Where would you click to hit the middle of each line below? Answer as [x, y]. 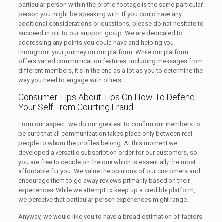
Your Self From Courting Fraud [76, 107]
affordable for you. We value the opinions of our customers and [109, 171]
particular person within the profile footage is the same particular [110, 5]
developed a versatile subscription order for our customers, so [108, 152]
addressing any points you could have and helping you [96, 42]
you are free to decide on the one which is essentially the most [107, 162]
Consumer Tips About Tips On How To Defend [106, 97]
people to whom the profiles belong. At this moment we [98, 143]
